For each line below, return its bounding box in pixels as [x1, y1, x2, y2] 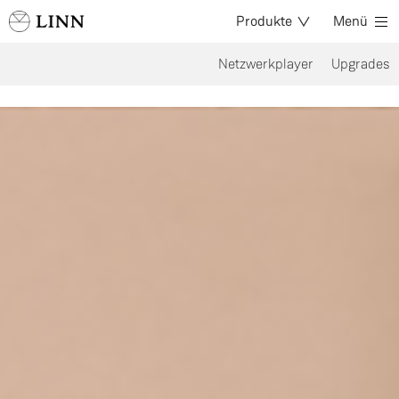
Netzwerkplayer [218, 55, 313, 72]
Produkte [236, 12, 292, 29]
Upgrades [331, 55, 390, 72]
